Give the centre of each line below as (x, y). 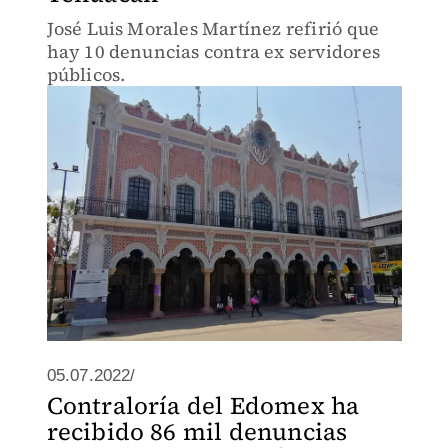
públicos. (86, 74)
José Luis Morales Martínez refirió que (213, 28)
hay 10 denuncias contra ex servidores (213, 51)
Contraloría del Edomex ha (203, 405)
